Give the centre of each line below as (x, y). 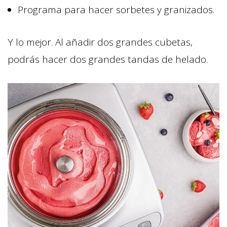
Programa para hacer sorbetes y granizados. (116, 9)
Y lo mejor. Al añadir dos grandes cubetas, (100, 42)
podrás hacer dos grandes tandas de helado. (108, 59)
